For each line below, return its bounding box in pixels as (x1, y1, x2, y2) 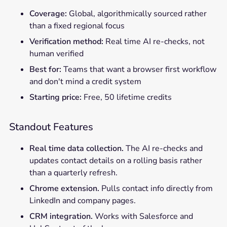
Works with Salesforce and (92, 210, 193, 222)
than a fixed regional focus (29, 20, 125, 31)
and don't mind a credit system (29, 75, 141, 87)
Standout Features (9, 120, 93, 134)
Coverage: (29, 8, 67, 19)
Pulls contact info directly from (99, 182, 213, 194)
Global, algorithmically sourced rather (66, 8, 207, 19)
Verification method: (29, 35, 103, 47)
